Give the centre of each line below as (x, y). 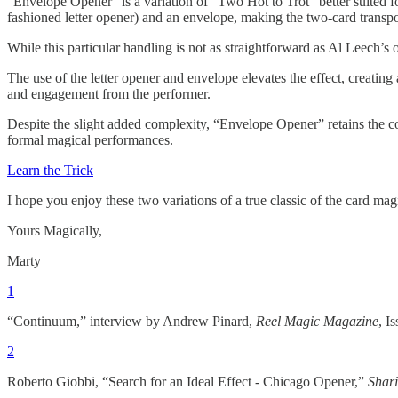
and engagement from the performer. (109, 93)
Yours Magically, (55, 230)
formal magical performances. (90, 139)
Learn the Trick (50, 170)
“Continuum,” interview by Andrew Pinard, (131, 321)
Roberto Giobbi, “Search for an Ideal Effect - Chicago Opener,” (187, 381)
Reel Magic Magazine (317, 321)
